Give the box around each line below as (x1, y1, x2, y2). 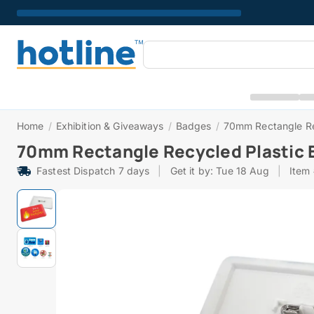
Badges (175, 120, 212, 132)
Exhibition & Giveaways (55, 120, 164, 132)
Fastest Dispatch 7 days (36, 165, 150, 177)
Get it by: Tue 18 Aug (170, 165, 269, 177)
